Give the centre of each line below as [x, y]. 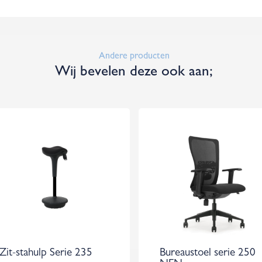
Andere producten [134, 57]
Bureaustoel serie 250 [207, 254]
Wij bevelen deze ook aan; [134, 73]
